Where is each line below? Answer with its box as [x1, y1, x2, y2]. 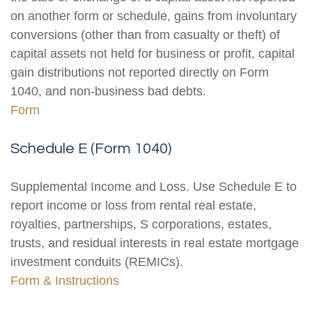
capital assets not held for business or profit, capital [10, 47, 295, 61]
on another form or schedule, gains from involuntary [10, 9, 297, 23]
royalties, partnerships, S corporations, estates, [10, 217, 272, 231]
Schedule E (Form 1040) [10, 141, 171, 157]
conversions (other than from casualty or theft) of [10, 28, 280, 42]
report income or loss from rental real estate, [10, 198, 256, 212]
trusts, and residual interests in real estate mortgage [10, 236, 299, 250]
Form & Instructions [10, 274, 119, 288]
